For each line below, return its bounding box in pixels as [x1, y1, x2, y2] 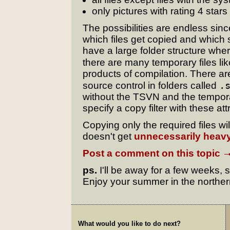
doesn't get [83, 131, 134, 142]
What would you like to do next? [78, 220, 181, 228]
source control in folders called [83, 80, 219, 91]
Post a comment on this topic [83, 148, 223, 159]
